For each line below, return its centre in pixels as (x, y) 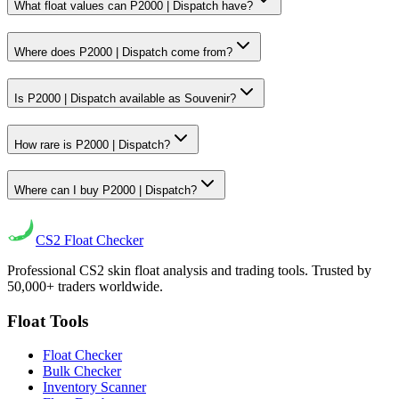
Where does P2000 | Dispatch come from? (123, 53)
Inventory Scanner (94, 387)
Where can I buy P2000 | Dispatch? (106, 191)
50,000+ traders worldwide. (85, 286)
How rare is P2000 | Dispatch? (92, 144)
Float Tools (48, 321)
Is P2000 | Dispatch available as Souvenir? (125, 98)
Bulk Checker (82, 371)
